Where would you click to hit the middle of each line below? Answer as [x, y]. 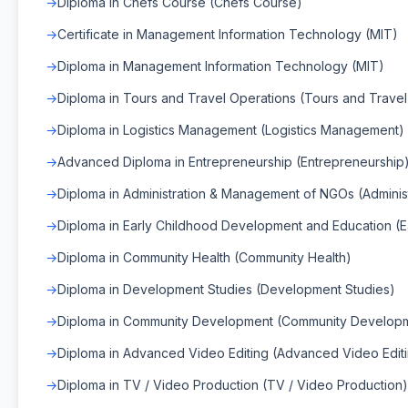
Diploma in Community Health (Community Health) [204, 257]
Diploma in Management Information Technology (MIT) [221, 66]
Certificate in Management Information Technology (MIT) [228, 34]
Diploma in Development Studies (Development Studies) [226, 289]
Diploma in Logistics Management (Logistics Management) [231, 129]
